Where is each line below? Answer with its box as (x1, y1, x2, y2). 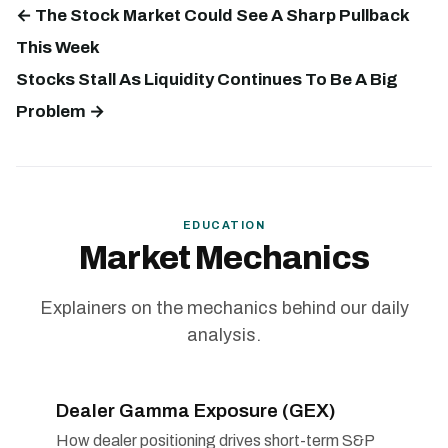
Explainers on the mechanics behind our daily (39, 297, 409, 318)
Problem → (16, 101, 105, 121)
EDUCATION (182, 218, 266, 231)
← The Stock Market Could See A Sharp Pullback (16, 5, 410, 25)
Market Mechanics (79, 240, 369, 277)
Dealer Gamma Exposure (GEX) (56, 399, 336, 421)
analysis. (187, 324, 261, 345)
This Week (16, 37, 100, 57)
